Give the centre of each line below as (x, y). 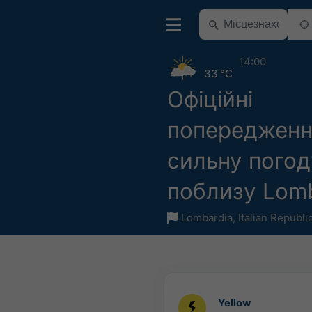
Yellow (234, 303)
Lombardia (207, 218)
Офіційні (210, 99)
